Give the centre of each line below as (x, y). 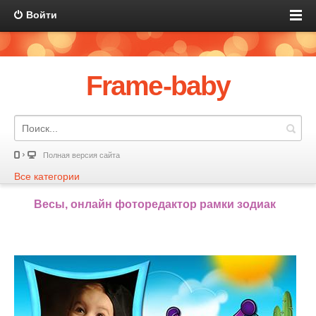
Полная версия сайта (81, 155)
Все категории (47, 176)
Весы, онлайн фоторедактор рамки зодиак (155, 204)
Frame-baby (158, 86)
